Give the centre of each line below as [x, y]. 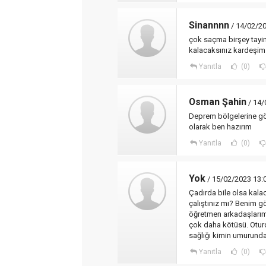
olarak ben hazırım [220, 127]
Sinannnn [209, 25]
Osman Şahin [218, 102]
